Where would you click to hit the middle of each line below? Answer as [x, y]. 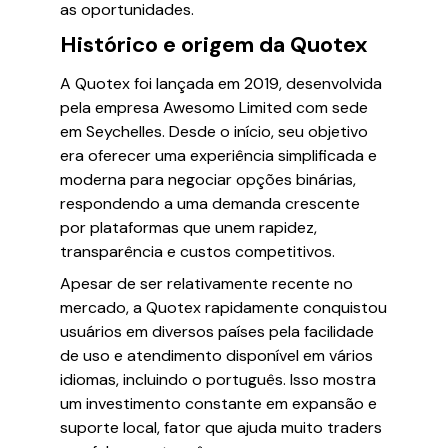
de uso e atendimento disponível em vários [216, 355]
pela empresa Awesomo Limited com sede [214, 107]
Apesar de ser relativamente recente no [206, 283]
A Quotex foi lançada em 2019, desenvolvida [221, 83]
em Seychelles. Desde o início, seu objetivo [214, 131]
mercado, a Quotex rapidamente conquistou [223, 307]
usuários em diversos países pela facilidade [217, 331]
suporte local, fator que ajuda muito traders [221, 427]
